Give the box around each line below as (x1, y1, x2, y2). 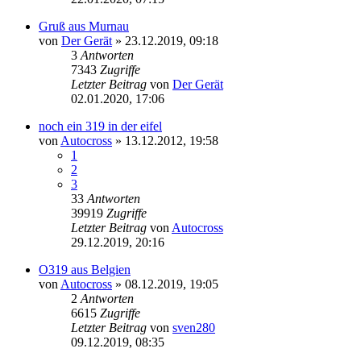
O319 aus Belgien (39, 262, 131, 276)
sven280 (172, 320, 215, 334)
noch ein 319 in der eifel (39, 118, 162, 133)
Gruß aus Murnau (39, 19, 129, 33)
